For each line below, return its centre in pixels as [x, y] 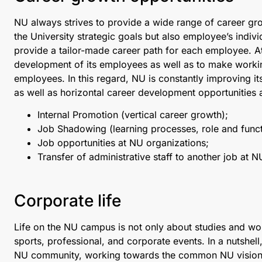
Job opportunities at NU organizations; [123, 143]
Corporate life [68, 200]
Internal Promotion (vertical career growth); [133, 115]
